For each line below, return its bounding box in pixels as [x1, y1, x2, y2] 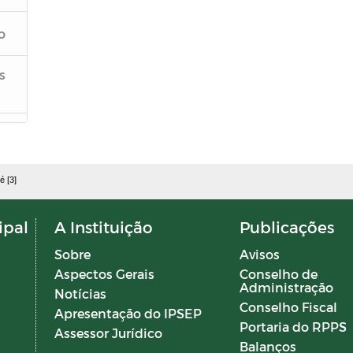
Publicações [239, 217, 334, 236]
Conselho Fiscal [239, 299, 337, 314]
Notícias [54, 286, 106, 301]
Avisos [239, 247, 280, 262]
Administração [239, 280, 333, 295]
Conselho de [239, 266, 318, 281]
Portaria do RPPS [239, 319, 347, 334]
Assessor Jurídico [54, 325, 162, 340]
